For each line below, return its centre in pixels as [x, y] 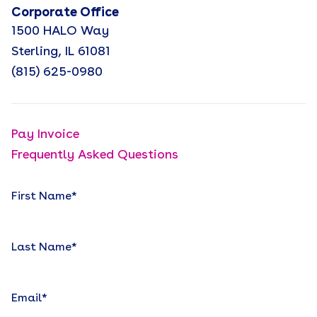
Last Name [41, 248]
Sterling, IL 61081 [61, 52]
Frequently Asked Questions [95, 155]
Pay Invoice [45, 134]
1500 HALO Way [60, 31]
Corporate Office [65, 13]
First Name [41, 197]
